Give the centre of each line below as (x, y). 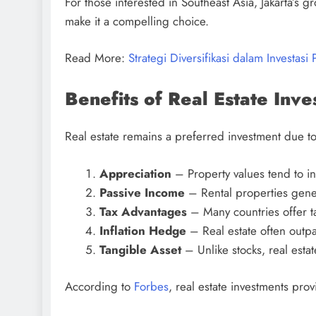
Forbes (151, 287)
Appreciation (135, 173)
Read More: (97, 58)
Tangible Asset (140, 249)
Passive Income (142, 192)
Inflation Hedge (142, 230)
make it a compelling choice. (137, 21)
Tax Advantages (143, 211)
